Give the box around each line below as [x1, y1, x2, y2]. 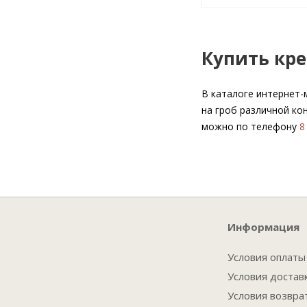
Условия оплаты [227, 250, 306, 264]
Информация [227, 220, 299, 234]
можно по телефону [201, 120, 299, 133]
